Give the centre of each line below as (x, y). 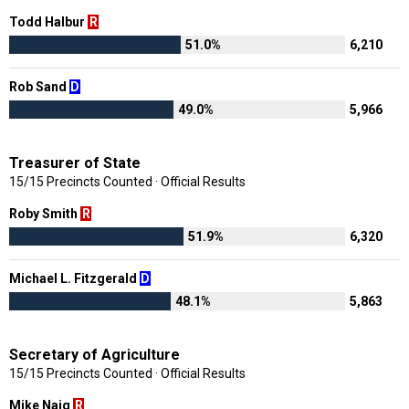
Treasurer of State (75, 163)
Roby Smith (45, 213)
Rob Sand (39, 86)
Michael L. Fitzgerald (74, 278)
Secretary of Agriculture (94, 354)
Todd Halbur (48, 21)
